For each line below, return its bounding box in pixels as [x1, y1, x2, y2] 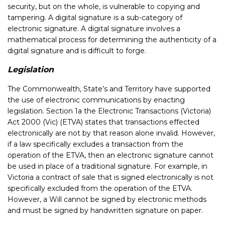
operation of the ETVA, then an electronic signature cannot [8, 151, 213, 160]
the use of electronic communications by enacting [8, 95, 185, 104]
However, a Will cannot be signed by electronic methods [8, 195, 206, 204]
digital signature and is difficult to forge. [8, 46, 146, 55]
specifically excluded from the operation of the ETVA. [8, 184, 192, 193]
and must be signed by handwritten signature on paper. [8, 206, 203, 215]
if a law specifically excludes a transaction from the [8, 140, 183, 149]
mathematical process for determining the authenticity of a [8, 35, 216, 44]
